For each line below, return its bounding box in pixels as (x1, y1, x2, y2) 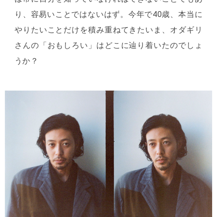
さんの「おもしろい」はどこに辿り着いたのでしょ (15, 41, 202, 50)
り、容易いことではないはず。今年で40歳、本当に (15, 10, 202, 19)
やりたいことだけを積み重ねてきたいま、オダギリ (15, 25, 202, 35)
